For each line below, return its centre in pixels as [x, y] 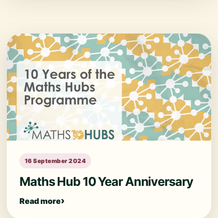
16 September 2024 [55, 161]
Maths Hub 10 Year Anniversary [106, 182]
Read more [40, 201]
